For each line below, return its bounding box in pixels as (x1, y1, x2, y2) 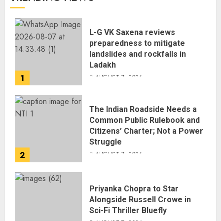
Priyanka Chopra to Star (89, 184, 179, 193)
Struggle (89, 137, 122, 147)
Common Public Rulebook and (89, 115, 200, 125)
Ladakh (89, 60, 116, 70)
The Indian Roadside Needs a (89, 105, 197, 114)
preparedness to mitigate (89, 38, 185, 48)
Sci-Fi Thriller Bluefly (89, 206, 167, 215)
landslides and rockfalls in (89, 49, 186, 59)
